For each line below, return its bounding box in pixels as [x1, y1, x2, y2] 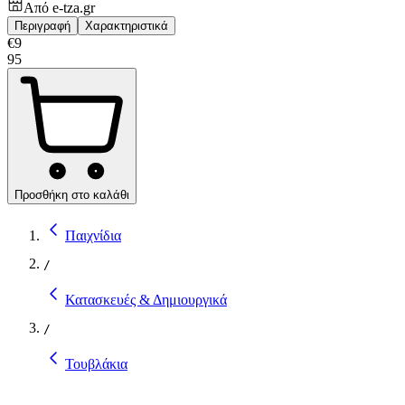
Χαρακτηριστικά [85, 18, 168, 33]
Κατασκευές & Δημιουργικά [65, 291, 227, 307]
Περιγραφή [14, 18, 71, 33]
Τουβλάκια [65, 355, 127, 372]
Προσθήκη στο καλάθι [14, 187, 129, 202]
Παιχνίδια [65, 227, 121, 243]
